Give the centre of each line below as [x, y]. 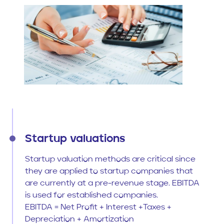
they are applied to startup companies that [109, 171]
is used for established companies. [91, 195]
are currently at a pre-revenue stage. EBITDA [112, 183]
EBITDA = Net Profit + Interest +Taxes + [98, 207]
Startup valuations [75, 139]
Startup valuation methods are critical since [110, 159]
